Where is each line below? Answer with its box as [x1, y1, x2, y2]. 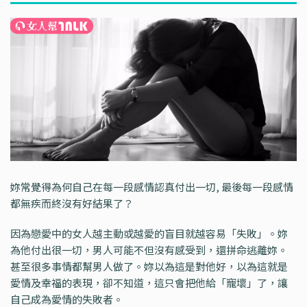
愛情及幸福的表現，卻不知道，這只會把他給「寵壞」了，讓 [10, 275, 288, 291]
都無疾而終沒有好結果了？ [10, 196, 134, 211]
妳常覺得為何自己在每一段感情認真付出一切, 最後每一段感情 [10, 180, 293, 195]
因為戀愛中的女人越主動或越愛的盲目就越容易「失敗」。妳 [10, 226, 288, 241]
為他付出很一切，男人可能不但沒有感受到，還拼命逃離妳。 [10, 243, 288, 258]
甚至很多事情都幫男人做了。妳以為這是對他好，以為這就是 [10, 259, 288, 274]
